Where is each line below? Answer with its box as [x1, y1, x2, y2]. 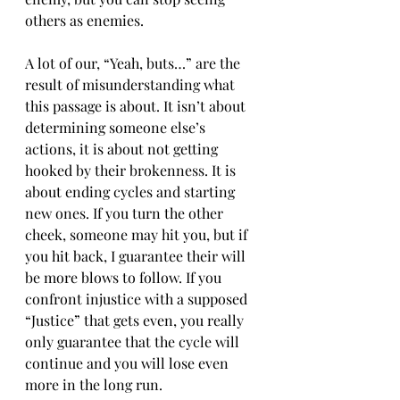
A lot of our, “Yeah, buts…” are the [25, 54, 244, 72]
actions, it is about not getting [25, 139, 221, 158]
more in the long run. [25, 375, 162, 394]
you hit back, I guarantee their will [25, 246, 249, 265]
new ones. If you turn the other [25, 204, 227, 222]
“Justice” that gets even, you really [25, 311, 247, 329]
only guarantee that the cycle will [25, 332, 243, 351]
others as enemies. [25, 11, 144, 29]
